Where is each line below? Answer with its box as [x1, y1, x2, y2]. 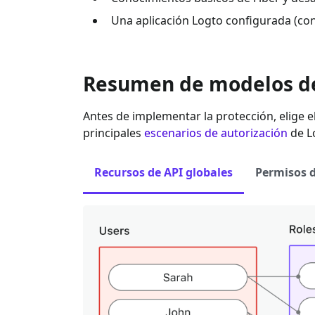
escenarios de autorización [144, 124, 288, 141]
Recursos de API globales [94, 164, 233, 180]
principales [83, 124, 144, 141]
